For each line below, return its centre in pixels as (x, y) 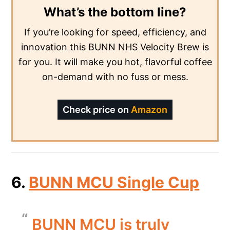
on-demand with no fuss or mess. (115, 76)
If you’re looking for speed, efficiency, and (115, 32)
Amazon (149, 109)
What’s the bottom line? (115, 12)
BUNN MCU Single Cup (114, 182)
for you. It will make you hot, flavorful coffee (115, 62)
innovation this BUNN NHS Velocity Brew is (115, 47)
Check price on (97, 109)
